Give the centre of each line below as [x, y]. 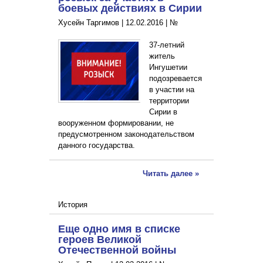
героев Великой [100, 239]
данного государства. [97, 146]
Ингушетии [168, 68]
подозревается [176, 79]
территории [169, 101]
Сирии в [163, 112]
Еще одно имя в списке [119, 229]
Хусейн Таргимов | [92, 23]
